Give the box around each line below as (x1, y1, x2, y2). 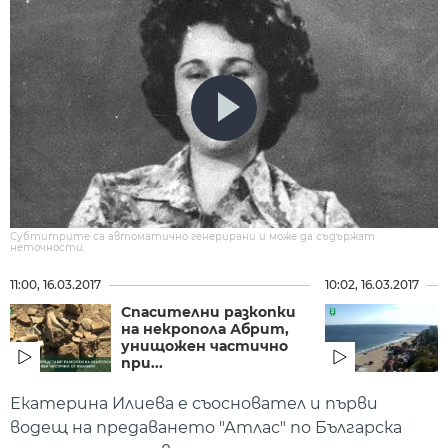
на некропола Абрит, (120, 320, 289, 339)
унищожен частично (120, 337, 288, 356)
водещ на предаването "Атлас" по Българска (10, 418, 402, 438)
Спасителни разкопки (120, 303, 296, 322)
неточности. (10, 241, 85, 255)
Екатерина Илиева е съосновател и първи (10, 394, 378, 414)
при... (120, 354, 163, 373)
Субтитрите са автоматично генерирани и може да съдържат (10, 230, 375, 244)
